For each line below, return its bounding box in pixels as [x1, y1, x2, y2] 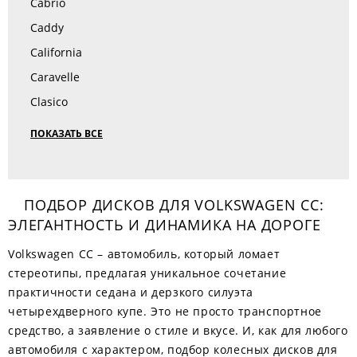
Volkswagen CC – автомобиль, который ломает [8, 246, 280, 261]
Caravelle [30, 69, 80, 84]
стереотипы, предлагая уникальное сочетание [8, 265, 287, 280]
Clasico [30, 94, 68, 109]
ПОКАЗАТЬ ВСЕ [30, 127, 103, 140]
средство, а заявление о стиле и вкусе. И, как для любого [8, 323, 348, 338]
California [30, 45, 82, 60]
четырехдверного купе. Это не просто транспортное [8, 304, 322, 319]
